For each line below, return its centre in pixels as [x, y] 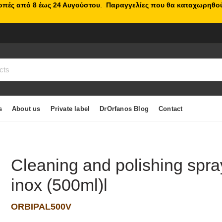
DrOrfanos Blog [124, 109]
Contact [171, 109]
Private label [70, 109]
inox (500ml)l [59, 185]
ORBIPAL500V [41, 207]
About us [26, 109]
